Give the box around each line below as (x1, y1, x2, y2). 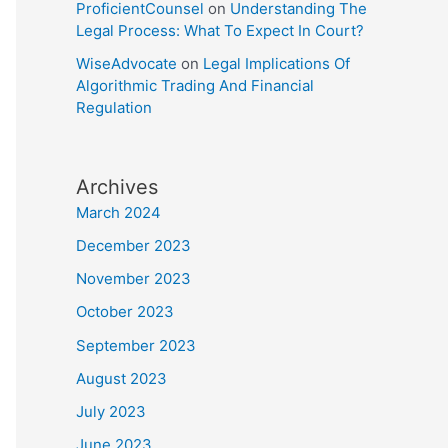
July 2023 (76, 402, 146, 422)
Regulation (76, 98, 152, 118)
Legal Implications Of (203, 54, 350, 74)
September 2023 (76, 335, 196, 355)
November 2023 (76, 269, 191, 289)
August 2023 (76, 368, 167, 388)
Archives (76, 174, 158, 199)
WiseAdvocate (76, 54, 177, 74)
